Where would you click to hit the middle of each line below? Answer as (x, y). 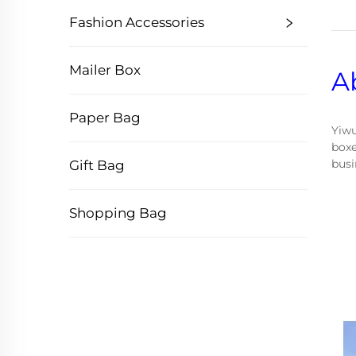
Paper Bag (105, 118)
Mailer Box (105, 70)
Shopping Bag (118, 213)
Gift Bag (97, 165)
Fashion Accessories (137, 22)
